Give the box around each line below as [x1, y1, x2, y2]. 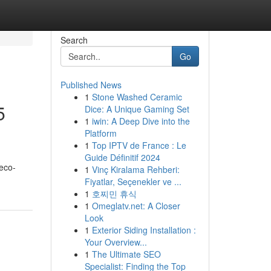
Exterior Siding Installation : [91, 224, 196, 236]
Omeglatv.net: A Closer [91, 200, 180, 212]
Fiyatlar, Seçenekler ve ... [84, 175, 181, 188]
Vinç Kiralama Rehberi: [91, 163, 180, 175]
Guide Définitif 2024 [84, 151, 160, 163]
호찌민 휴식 [91, 188, 137, 200]
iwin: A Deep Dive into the [91, 115, 190, 127]
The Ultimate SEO [91, 248, 161, 260]
